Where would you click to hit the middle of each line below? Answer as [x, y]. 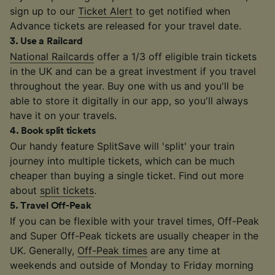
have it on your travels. [63, 115]
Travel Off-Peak [56, 205]
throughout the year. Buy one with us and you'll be [127, 86]
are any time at [184, 250]
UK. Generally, [44, 250]
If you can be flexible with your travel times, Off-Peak [134, 221]
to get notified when [181, 11]
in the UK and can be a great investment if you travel [133, 71]
